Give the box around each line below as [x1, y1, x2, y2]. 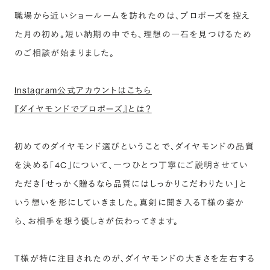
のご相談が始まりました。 [14, 48, 115, 58]
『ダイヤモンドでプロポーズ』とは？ [14, 104, 152, 115]
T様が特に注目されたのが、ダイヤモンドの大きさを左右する [14, 254, 256, 264]
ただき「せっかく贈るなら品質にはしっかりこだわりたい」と [14, 179, 248, 189]
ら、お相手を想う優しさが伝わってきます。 [14, 216, 179, 227]
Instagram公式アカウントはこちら [14, 86, 152, 96]
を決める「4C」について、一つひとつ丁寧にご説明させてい [14, 160, 249, 171]
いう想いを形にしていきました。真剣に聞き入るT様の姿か [14, 198, 245, 208]
